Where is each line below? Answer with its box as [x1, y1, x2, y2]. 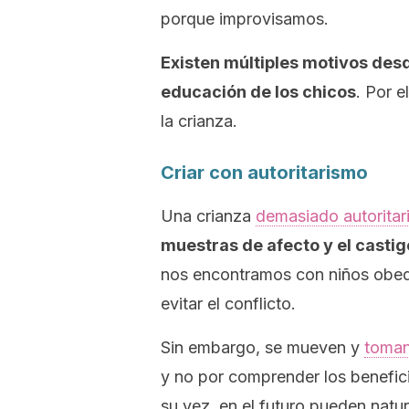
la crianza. [161, 111, 237, 131]
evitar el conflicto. [161, 294, 296, 313]
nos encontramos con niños [161, 265, 373, 284]
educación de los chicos [161, 82, 356, 101]
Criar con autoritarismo [161, 162, 368, 184]
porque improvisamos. [161, 9, 329, 28]
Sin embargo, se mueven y [161, 338, 364, 357]
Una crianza [161, 206, 256, 225]
